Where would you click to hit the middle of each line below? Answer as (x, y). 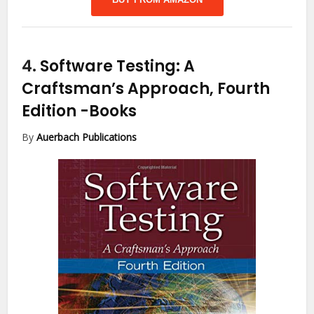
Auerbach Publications (87, 137)
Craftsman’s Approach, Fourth (146, 88)
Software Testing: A (118, 66)
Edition (51, 111)
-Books (109, 111)
